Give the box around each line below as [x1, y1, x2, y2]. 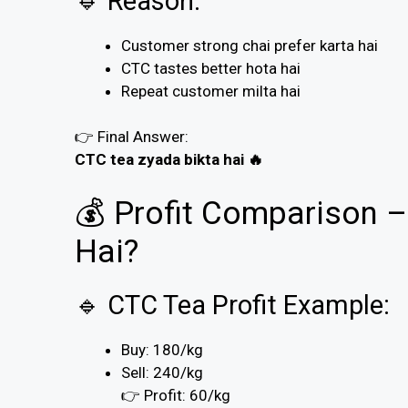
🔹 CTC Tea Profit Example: [75, 289, 390, 321]
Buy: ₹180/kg [121, 340, 203, 359]
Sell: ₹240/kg [121, 362, 203, 382]
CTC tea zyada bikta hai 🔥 [75, 150, 263, 169]
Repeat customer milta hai [121, 81, 301, 100]
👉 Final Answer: [75, 127, 189, 147]
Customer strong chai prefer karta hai [121, 36, 378, 55]
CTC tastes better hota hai [121, 58, 301, 77]
